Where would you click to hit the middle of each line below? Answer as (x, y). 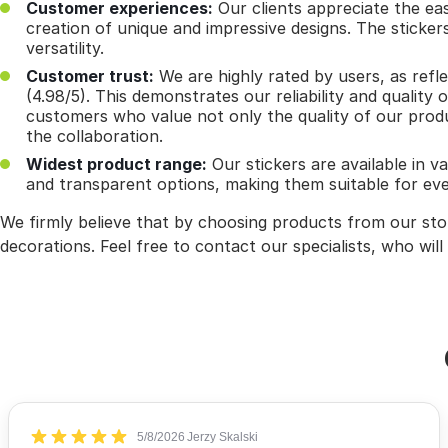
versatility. (65, 48)
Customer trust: (90, 76)
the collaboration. (94, 136)
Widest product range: (116, 164)
